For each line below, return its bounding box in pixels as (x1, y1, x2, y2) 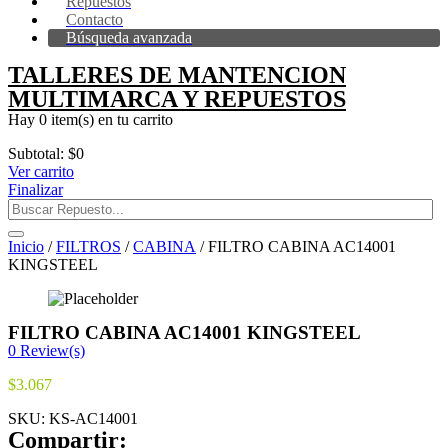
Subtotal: (8, 145, 64, 162)
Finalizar (8, 181, 63, 198)
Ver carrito (8, 163, 74, 180)
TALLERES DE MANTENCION (8, 62, 346, 88)
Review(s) (16, 342, 85, 359)
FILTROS (56, 238, 121, 255)
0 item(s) (39, 111, 94, 128)
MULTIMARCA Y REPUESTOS (8, 86, 346, 112)
